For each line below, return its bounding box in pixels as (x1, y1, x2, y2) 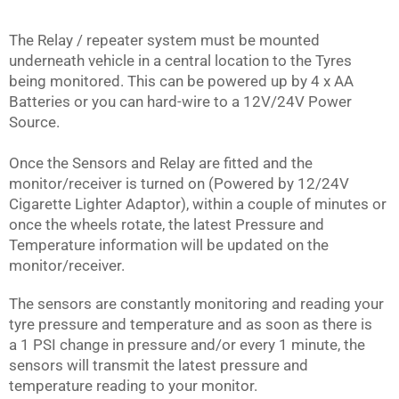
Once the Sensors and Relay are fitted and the (9, 154, 313, 173)
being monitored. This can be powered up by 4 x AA (9, 72, 354, 91)
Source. (9, 113, 60, 132)
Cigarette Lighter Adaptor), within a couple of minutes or (9, 195, 387, 214)
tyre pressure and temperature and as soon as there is (9, 315, 372, 334)
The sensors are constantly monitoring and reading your (9, 295, 384, 313)
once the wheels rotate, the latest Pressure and (9, 216, 324, 234)
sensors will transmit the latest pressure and (9, 356, 308, 375)
